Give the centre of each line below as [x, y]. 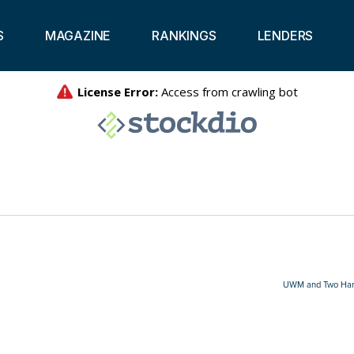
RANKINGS [184, 36]
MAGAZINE [78, 36]
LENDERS [285, 36]
